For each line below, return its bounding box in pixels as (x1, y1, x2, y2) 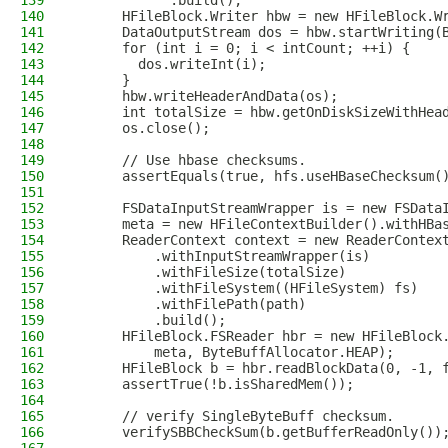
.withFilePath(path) (74, 296, 306, 312)
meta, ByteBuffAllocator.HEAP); (74, 344, 394, 360)
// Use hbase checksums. (74, 152, 306, 168)
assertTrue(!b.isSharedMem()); (74, 376, 354, 392)
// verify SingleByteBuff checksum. (74, 408, 394, 424)
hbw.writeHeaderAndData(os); (74, 88, 338, 104)
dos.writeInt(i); (74, 56, 266, 72)
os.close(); (74, 120, 210, 136)
